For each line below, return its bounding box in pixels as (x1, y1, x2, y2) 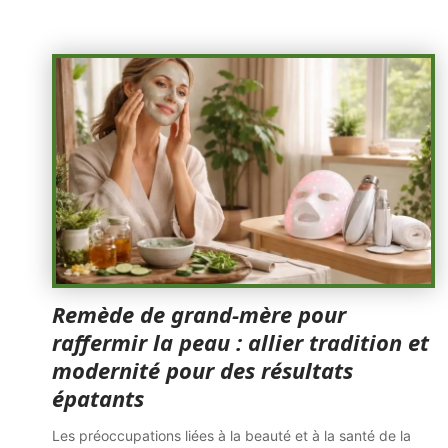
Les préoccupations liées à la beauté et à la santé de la (52, 427, 411, 444)
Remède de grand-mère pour (52, 299, 346, 329)
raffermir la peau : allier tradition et (52, 327, 429, 357)
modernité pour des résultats (52, 355, 353, 385)
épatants (52, 383, 144, 413)
